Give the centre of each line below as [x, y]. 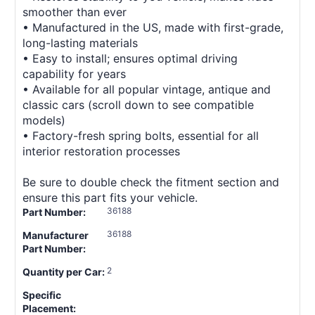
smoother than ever [75, 12]
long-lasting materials [80, 43]
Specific [42, 295]
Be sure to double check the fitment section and [151, 182]
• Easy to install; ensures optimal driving [130, 58]
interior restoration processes [101, 151]
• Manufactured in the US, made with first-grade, [153, 27]
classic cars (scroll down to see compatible [138, 104]
